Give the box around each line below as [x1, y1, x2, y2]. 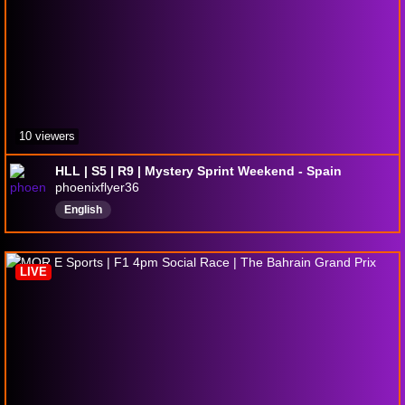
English [64, 202, 102, 216]
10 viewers [19, 128, 75, 143]
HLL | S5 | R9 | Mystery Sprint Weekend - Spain [55, 163, 342, 178]
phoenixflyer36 [55, 179, 139, 194]
